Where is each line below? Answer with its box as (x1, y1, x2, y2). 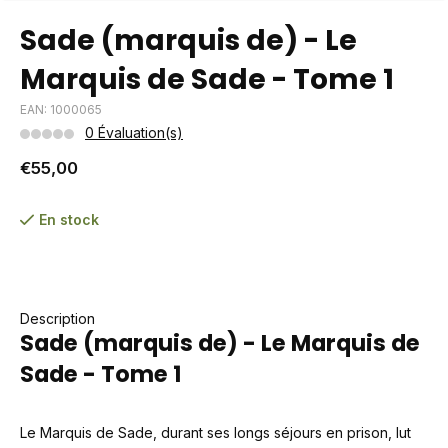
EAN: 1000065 (20, 102, 102, 117)
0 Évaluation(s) (85, 124, 183, 141)
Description (20, 310, 95, 327)
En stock (39, 211, 99, 228)
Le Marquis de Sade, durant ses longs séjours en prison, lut (20, 424, 411, 441)
